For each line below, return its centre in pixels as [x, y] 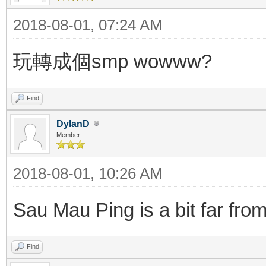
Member [68, 134]
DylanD [73, 123]
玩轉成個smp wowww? [113, 61]
